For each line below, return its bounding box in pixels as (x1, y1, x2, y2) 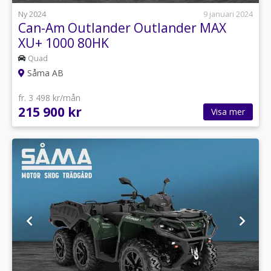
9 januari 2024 (203, 8, 253, 19)
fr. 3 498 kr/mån (18, 92, 80, 103)
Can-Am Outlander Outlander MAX (18, 19, 226, 36)
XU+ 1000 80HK (18, 34, 109, 51)
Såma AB (25, 67, 64, 79)
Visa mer (211, 106, 245, 117)
